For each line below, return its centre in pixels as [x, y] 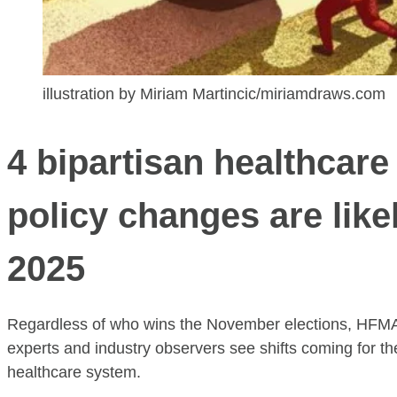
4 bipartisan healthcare [198, 163]
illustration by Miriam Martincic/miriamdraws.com [214, 94]
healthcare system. [74, 373]
